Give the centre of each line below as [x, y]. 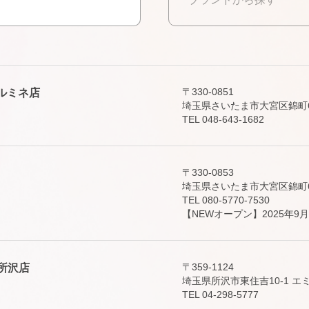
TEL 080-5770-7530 [226, 200]
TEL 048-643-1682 [223, 119]
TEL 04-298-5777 [220, 295]
